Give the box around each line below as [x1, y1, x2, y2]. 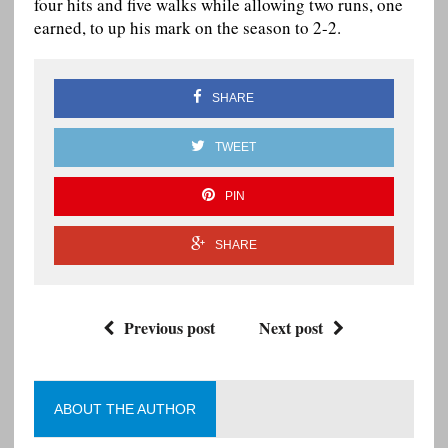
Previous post [124, 316, 216, 340]
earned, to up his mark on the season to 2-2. [33, 16, 341, 40]
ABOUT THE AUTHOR [53, 401, 196, 418]
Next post [259, 316, 324, 340]
